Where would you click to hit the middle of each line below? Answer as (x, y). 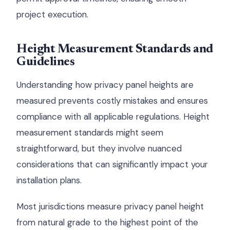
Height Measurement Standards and (115, 49)
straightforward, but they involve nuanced (99, 148)
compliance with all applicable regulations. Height (113, 117)
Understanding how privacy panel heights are (105, 85)
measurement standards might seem (90, 132)
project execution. (52, 14)
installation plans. (49, 180)
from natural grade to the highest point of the (107, 222)
